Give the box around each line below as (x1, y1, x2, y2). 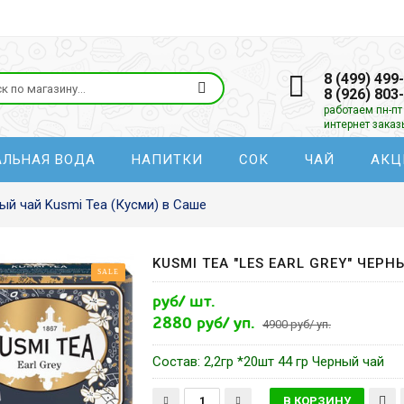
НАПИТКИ (132, 151, 204, 168)
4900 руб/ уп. (262, 317, 332, 331)
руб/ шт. (152, 290, 216, 313)
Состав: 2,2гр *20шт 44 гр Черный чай (152, 353, 385, 370)
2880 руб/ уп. (152, 312, 256, 335)
